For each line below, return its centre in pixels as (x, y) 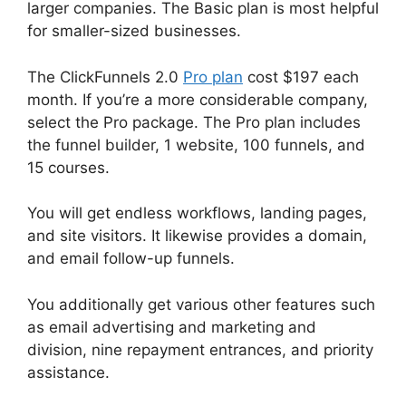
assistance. (68, 372)
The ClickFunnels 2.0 (105, 77)
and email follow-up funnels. (131, 259)
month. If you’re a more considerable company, (198, 99)
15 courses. (71, 167)
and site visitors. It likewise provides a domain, (197, 236)
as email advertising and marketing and (172, 327)
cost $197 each (301, 77)
